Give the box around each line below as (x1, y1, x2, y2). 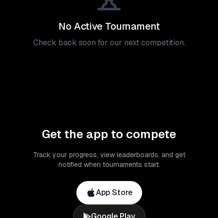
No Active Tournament (58, 20, 160, 33)
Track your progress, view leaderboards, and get (33, 150, 185, 159)
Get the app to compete (42, 127, 176, 142)
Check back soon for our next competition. (33, 37, 185, 48)
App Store (95, 187, 132, 198)
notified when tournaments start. (58, 160, 160, 169)
